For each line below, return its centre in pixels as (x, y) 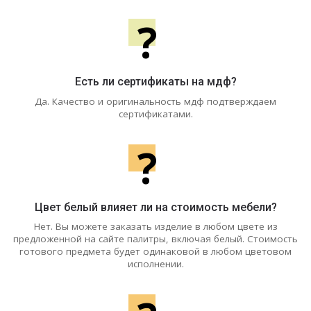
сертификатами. (155, 114)
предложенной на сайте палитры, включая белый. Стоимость (155, 239)
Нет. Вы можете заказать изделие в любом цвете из (155, 227)
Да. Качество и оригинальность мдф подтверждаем (155, 101)
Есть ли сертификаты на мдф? (155, 81)
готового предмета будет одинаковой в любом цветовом (155, 252)
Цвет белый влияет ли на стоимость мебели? (155, 207)
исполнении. (155, 264)
